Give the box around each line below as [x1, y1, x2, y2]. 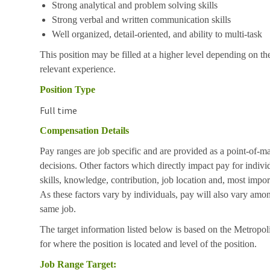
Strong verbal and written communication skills [52, 14, 231, 25]
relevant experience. [40, 63, 116, 74]
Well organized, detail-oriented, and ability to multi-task [52, 28, 262, 39]
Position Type [40, 84, 95, 95]
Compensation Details [40, 125, 129, 136]
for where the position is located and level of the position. [40, 238, 257, 249]
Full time [40, 104, 77, 116]
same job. [40, 203, 76, 214]
